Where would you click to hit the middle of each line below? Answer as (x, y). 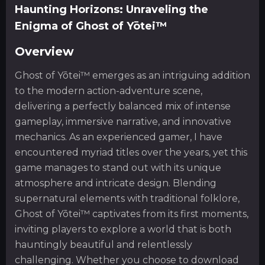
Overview (44, 51)
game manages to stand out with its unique (118, 168)
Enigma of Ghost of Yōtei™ (91, 26)
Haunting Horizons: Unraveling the (112, 9)
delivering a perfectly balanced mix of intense (123, 106)
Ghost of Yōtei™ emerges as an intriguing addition (132, 76)
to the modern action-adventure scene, (109, 91)
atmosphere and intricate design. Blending (116, 183)
